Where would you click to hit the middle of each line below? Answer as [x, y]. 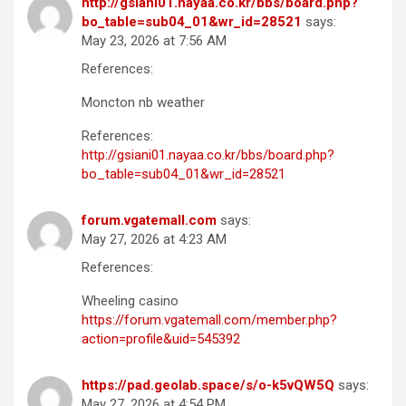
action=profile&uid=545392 [161, 339]
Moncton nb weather [143, 103]
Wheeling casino [130, 301]
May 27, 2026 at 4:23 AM [154, 240]
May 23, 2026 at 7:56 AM [154, 41]
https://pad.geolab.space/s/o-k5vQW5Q [208, 386]
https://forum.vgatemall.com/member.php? [209, 320]
